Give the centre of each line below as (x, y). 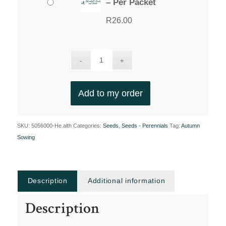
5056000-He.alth (51, 125)
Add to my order (110, 93)
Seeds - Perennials (145, 125)
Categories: (88, 125)
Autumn (190, 125)
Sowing (26, 137)
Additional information (126, 180)
